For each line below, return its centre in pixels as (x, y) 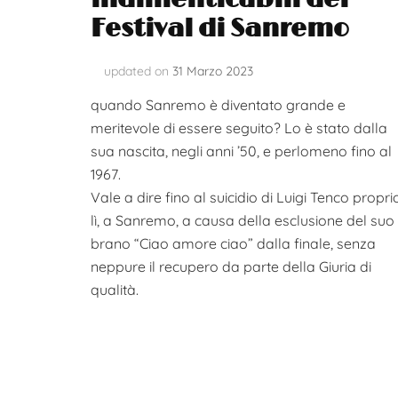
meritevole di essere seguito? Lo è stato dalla (239, 127)
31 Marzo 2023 (213, 71)
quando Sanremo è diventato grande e (218, 104)
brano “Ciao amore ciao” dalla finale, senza (233, 243)
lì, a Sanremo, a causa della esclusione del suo (243, 220)
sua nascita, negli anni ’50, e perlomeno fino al (241, 151)
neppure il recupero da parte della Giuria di (231, 266)
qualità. (115, 289)
